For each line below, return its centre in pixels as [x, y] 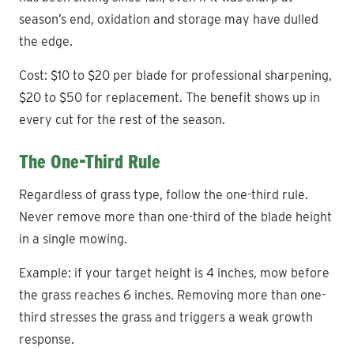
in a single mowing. [73, 239]
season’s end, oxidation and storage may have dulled [169, 19]
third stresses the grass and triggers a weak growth [166, 317]
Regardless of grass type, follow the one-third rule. [164, 194]
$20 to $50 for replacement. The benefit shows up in [169, 97]
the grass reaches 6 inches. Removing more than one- [172, 295]
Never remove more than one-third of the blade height [175, 217]
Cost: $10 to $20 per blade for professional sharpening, [175, 75]
